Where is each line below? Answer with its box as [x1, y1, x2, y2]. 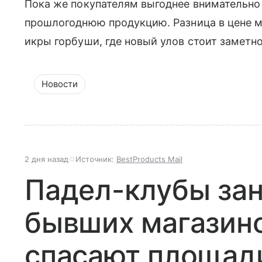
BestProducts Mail [116, 154, 182, 164]
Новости [42, 78, 78, 90]
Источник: [75, 154, 116, 164]
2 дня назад [25, 154, 68, 164]
